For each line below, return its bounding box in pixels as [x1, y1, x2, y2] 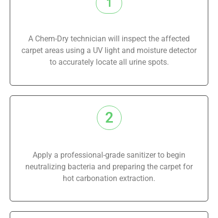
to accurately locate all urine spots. [49, 57, 169, 67]
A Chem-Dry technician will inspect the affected [28, 34, 190, 44]
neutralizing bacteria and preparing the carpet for [25, 162, 193, 171]
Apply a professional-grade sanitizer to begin [33, 150, 185, 160]
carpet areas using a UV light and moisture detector [21, 46, 197, 55]
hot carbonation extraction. [63, 173, 155, 183]
